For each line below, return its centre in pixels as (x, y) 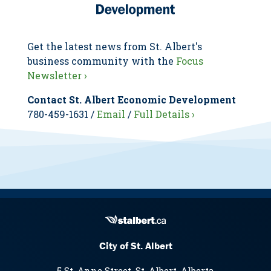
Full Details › (164, 114)
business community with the (102, 61)
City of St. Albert (135, 245)
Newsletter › (57, 76)
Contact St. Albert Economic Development (132, 100)
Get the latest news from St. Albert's (115, 47)
